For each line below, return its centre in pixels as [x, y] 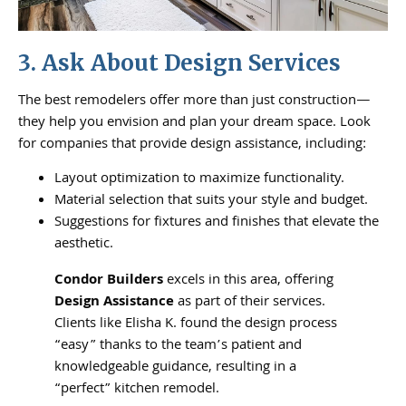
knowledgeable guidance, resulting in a [175, 368]
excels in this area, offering [248, 281]
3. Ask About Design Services [179, 63]
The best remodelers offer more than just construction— [194, 101]
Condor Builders [109, 281]
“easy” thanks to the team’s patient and [178, 347]
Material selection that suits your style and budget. [211, 202]
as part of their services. [250, 303]
